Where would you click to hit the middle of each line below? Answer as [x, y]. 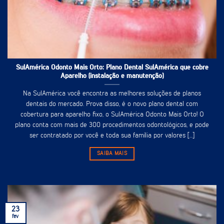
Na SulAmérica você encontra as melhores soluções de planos [112, 93]
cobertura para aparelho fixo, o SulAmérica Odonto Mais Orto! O [112, 114]
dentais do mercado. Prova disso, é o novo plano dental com [112, 104]
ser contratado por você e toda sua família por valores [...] [112, 135]
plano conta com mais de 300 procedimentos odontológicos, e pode [112, 125]
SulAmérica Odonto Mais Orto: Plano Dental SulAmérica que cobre [112, 68]
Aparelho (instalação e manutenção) [112, 76]
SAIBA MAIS [112, 154]
